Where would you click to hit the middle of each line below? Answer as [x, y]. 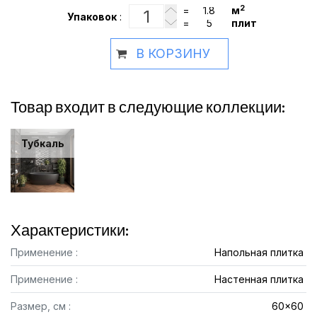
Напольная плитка [259, 252]
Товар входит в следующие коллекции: [148, 107]
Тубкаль [42, 143]
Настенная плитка [259, 279]
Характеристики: [70, 230]
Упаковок [92, 17]
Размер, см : [41, 306]
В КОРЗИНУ [173, 53]
